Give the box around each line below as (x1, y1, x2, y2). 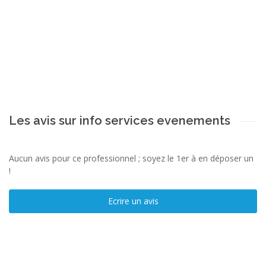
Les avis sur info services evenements (9, 113, 230, 128)
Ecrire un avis (107, 195, 159, 207)
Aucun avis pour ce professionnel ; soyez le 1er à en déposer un (9, 152, 254, 164)
